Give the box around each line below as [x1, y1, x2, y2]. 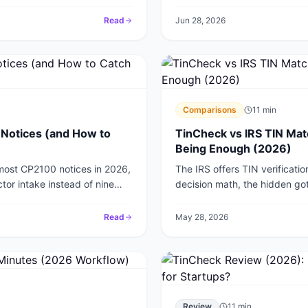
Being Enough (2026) [175, 142, 291, 155]
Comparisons [183, 104, 236, 115]
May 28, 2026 [175, 212, 228, 222]
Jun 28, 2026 [175, 15, 225, 25]
